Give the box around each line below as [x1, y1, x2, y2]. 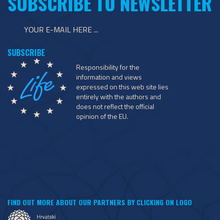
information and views [76, 71, 142, 82]
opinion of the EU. [76, 110, 128, 121]
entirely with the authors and [76, 91, 161, 102]
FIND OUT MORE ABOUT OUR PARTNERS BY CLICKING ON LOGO [7, 196, 192, 207]
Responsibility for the [76, 61, 139, 72]
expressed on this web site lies [76, 81, 168, 92]
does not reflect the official [76, 101, 154, 111]
